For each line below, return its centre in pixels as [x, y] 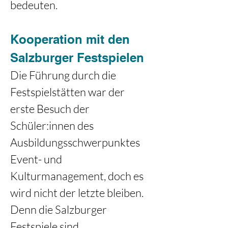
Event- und [37, 159]
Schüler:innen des [53, 125]
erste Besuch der [51, 109]
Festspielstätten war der [68, 92]
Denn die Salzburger [60, 209]
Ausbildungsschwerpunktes [76, 142]
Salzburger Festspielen [77, 58]
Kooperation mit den [72, 39]
